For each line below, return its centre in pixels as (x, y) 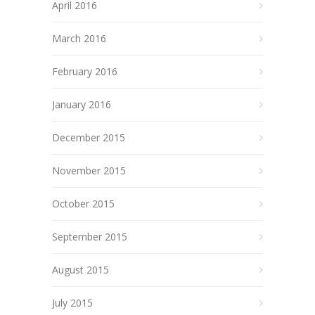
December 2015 (89, 137)
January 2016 (82, 104)
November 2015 (89, 170)
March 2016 (79, 38)
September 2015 (90, 236)
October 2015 (83, 203)
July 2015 (72, 302)
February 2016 (85, 71)
